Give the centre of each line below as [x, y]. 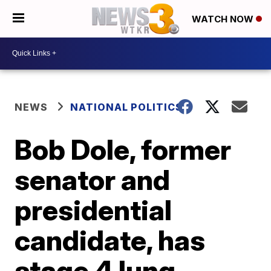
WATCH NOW [224, 19]
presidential [93, 210]
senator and [93, 179]
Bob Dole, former [123, 149]
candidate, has [110, 240]
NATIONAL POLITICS [127, 107]
